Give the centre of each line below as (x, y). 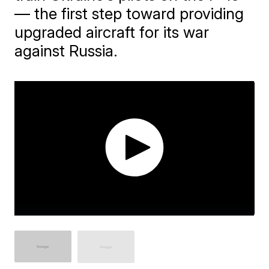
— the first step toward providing (129, 14)
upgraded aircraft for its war (112, 32)
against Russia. (66, 51)
